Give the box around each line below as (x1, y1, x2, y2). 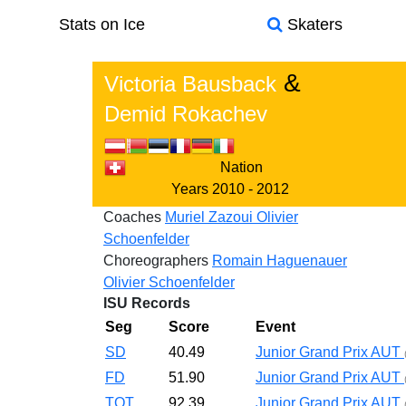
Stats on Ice (58, 15, 145, 34)
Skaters (282, 15, 343, 34)
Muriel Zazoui (165, 209, 256, 225)
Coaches (103, 209, 161, 225)
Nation (219, 159, 263, 175)
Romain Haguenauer (212, 253, 347, 268)
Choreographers (103, 253, 208, 268)
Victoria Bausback (104, 72, 276, 96)
